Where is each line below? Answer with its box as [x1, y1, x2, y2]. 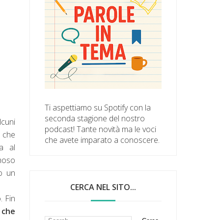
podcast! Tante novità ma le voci [45, 123, 157, 135]
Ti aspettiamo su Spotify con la [45, 102, 151, 113]
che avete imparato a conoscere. [45, 134, 160, 145]
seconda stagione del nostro [45, 112, 145, 124]
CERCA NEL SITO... [70, 181, 137, 192]
